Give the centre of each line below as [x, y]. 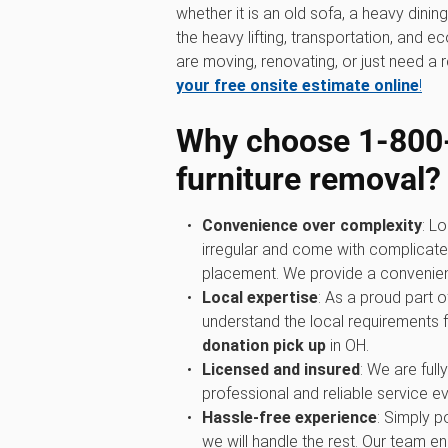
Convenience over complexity [311, 225]
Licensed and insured [280, 369]
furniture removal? [308, 178]
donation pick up [263, 345]
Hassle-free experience [289, 417]
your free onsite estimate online [297, 85]
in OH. [347, 345]
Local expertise [259, 297]
